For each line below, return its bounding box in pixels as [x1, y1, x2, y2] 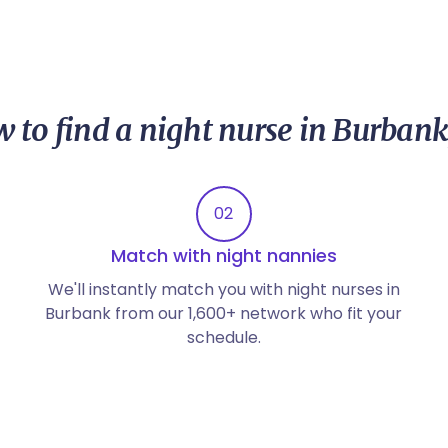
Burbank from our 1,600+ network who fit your [45, 302, 403, 325]
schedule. [186, 326, 261, 349]
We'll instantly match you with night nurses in [47, 278, 400, 301]
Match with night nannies [110, 243, 337, 268]
